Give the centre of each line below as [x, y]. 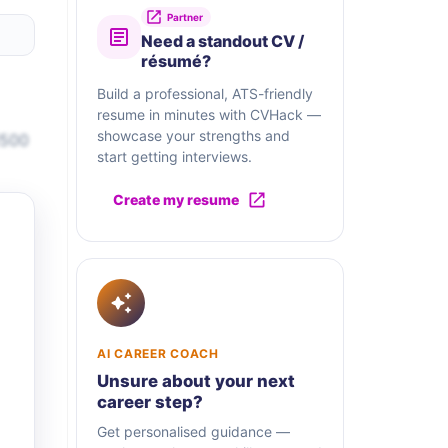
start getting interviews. [174, 157]
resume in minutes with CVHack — [209, 115]
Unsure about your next [196, 381]
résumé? [176, 61]
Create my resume [176, 200]
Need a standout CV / [222, 41]
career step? [150, 402]
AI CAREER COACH [158, 354]
